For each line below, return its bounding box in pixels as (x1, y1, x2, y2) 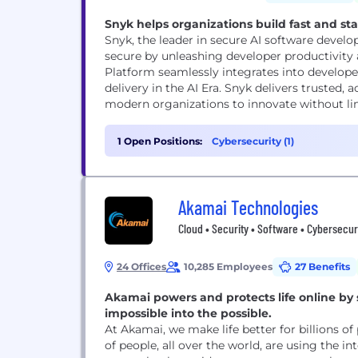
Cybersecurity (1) (212, 135, 294, 147)
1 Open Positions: (117, 135, 202, 147)
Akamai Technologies (178, 196, 318, 219)
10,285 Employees (184, 261, 272, 272)
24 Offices (117, 261, 166, 272)
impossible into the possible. (105, 306, 272, 320)
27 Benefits (295, 261, 350, 272)
